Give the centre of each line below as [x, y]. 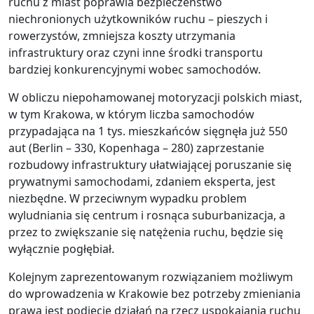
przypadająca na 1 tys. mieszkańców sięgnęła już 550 [148, 131]
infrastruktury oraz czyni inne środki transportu [136, 53]
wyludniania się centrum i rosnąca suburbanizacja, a [147, 215]
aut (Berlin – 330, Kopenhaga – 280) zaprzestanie [136, 148]
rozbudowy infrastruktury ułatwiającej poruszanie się [150, 165]
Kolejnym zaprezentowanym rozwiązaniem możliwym [151, 277]
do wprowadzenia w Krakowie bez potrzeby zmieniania [155, 294]
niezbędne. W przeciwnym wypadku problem [128, 198]
